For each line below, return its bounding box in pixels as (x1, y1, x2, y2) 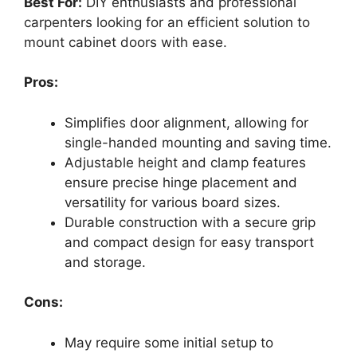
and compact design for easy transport (65, 233, 314, 250)
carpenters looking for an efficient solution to (24, 14, 310, 30)
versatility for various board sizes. (65, 194, 280, 210)
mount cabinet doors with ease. (24, 33, 227, 50)
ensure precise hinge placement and (65, 174, 297, 190)
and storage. (65, 253, 146, 270)
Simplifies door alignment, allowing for (65, 114, 308, 131)
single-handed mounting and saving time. (65, 134, 331, 151)
